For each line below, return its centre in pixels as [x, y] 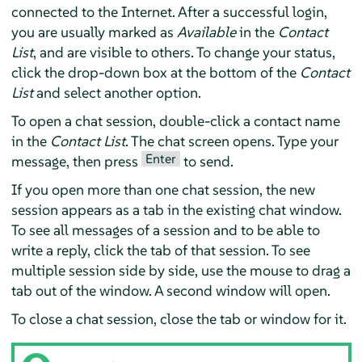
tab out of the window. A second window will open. [170, 290]
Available [206, 32]
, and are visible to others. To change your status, [184, 52]
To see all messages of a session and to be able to [165, 229]
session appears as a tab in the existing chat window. [176, 209]
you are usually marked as [94, 32]
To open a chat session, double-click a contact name [175, 120]
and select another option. [117, 92]
